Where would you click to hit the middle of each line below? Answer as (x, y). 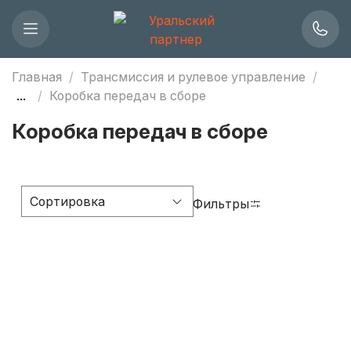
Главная (37, 76)
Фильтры (221, 203)
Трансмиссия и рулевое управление (193, 76)
